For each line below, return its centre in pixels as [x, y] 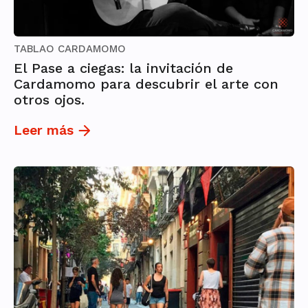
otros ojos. [49, 100]
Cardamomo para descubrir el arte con [146, 84]
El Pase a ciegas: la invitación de [123, 68]
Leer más [44, 131]
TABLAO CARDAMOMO [70, 49]
